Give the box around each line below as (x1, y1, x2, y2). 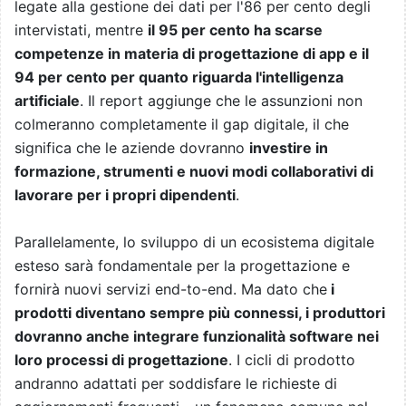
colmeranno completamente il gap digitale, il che (14, 115, 349, 134)
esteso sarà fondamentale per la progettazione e (14, 256, 350, 275)
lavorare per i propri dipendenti (14, 186, 236, 205)
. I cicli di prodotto (228, 351, 355, 370)
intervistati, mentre (14, 21, 148, 40)
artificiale (14, 92, 80, 111)
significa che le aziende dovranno (14, 139, 249, 158)
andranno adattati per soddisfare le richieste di (14, 374, 337, 393)
